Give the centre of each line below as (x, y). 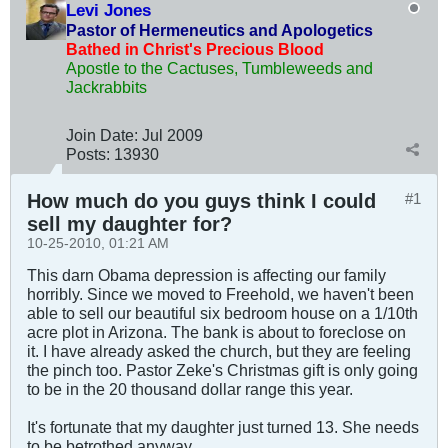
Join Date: (102, 135)
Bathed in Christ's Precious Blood (195, 49)
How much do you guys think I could (201, 201)
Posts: (88, 154)
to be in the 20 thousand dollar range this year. (190, 389)
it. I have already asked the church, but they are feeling (219, 351)
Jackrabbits (106, 87)
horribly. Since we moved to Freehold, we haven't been (220, 294)
